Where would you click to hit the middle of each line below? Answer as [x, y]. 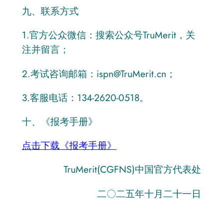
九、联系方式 [50, 11]
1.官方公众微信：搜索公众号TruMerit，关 [108, 35]
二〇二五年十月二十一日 [149, 193]
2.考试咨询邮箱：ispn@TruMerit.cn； [99, 73]
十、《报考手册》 [59, 121]
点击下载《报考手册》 [69, 146]
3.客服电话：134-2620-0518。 [85, 97]
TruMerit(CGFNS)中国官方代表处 [133, 169]
